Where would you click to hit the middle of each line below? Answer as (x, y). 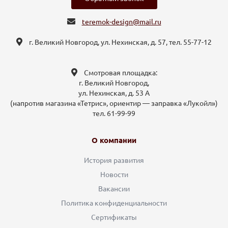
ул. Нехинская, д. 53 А (114, 93)
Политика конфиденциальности (114, 203)
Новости (114, 175)
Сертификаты (114, 218)
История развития (114, 161)
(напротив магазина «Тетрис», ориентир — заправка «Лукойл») (114, 104)
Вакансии (114, 189)
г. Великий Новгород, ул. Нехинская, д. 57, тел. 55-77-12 (120, 42)
